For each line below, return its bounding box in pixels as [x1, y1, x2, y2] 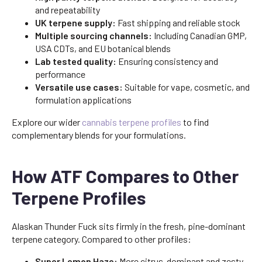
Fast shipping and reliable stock [116, 17, 240, 28]
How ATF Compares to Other [12, 165, 239, 187]
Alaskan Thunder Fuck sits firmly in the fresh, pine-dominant [12, 220, 246, 232]
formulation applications [35, 94, 132, 105]
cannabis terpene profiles [82, 116, 181, 127]
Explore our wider [12, 116, 82, 127]
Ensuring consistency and [116, 56, 218, 67]
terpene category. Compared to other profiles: [12, 233, 191, 244]
